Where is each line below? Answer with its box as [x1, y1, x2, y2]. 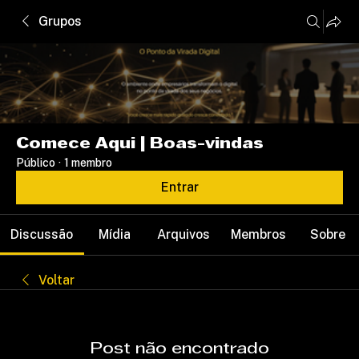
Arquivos [156, 227, 210, 242]
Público [16, 156, 55, 169]
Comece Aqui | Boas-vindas [16, 137, 264, 151]
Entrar [160, 179, 199, 195]
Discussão [10, 227, 74, 242]
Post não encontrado [90, 342, 269, 357]
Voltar [38, 272, 75, 288]
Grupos [38, 14, 82, 29]
